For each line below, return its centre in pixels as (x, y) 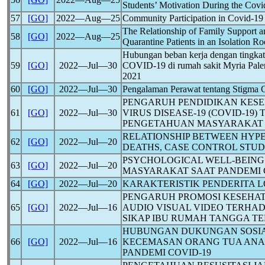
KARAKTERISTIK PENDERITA (190, 184)
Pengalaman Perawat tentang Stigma (192, 89)
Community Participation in (175, 18)
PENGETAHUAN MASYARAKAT (193, 123)
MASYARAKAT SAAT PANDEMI (193, 171)
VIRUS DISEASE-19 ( (167, 113)
